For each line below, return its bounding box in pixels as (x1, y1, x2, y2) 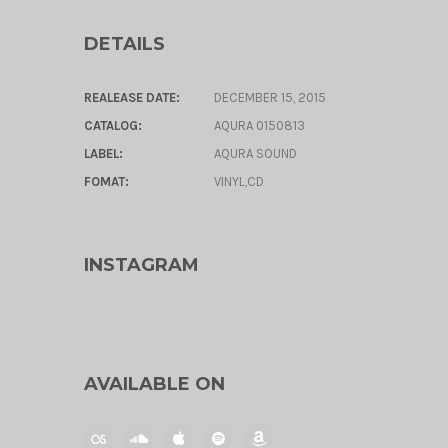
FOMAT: (83, 174, 129, 189)
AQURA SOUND (213, 146, 297, 161)
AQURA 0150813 (213, 118, 305, 133)
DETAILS (83, 33, 165, 55)
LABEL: (83, 146, 123, 161)
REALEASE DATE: (83, 90, 180, 105)
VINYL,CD (213, 174, 264, 189)
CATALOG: (83, 118, 142, 133)
